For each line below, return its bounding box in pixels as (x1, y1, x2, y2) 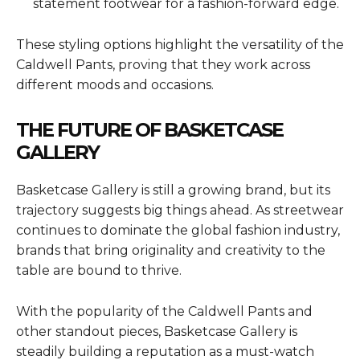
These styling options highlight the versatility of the (16, 36, 344, 52)
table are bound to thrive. (16, 262, 182, 278)
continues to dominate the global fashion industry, (16, 222, 340, 238)
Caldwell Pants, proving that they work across (16, 56, 310, 72)
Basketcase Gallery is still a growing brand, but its (16, 182, 330, 198)
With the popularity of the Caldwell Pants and (16, 303, 313, 319)
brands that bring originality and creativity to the (16, 242, 325, 258)
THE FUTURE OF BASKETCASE (16, 117, 283, 141)
